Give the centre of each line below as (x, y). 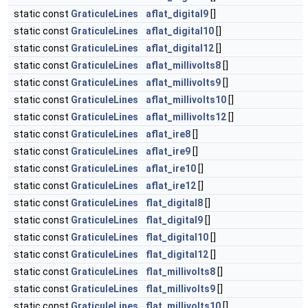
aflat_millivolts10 (186, 100)
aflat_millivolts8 (183, 65)
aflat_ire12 (171, 186)
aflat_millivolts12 (186, 117)
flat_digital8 (174, 203)
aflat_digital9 (177, 14)
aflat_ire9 (168, 151)
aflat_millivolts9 (183, 82)
